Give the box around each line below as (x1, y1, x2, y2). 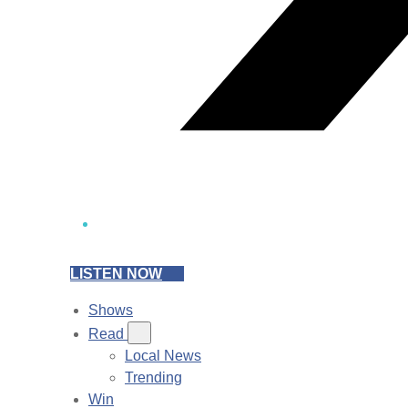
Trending (125, 370, 182, 385)
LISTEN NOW (70, 266, 162, 281)
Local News (125, 348, 201, 363)
